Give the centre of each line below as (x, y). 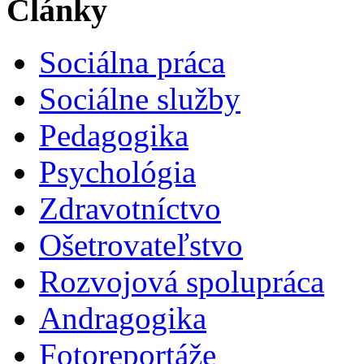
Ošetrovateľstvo (141, 245)
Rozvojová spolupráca (182, 282)
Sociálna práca (132, 63)
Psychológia (117, 172)
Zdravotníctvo (130, 209)
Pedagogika (114, 136)
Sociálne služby (140, 99)
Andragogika (123, 318)
